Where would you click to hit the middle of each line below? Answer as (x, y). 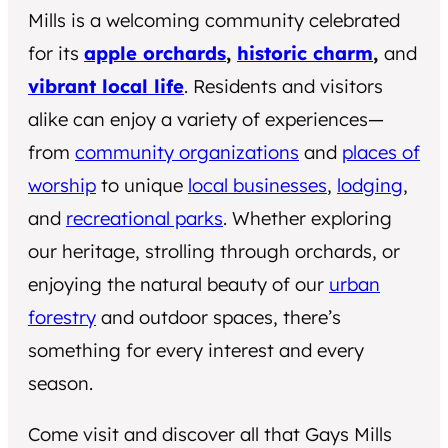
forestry (62, 317)
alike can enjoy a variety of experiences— (206, 119)
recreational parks (144, 218)
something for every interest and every (196, 350)
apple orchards (155, 53)
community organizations (187, 152)
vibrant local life (106, 86)
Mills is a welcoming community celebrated (214, 20)
